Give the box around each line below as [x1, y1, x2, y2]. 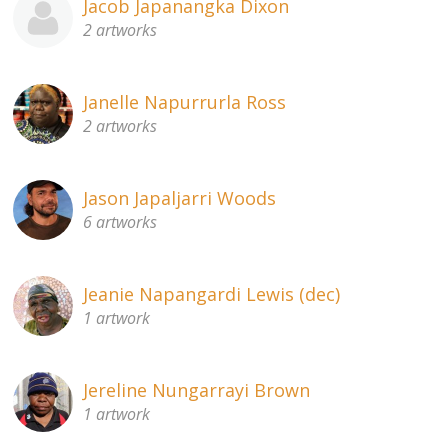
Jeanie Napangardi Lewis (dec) [83, 281, 341, 306]
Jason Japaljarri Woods [83, 185, 277, 210]
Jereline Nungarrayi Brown [83, 377, 311, 402]
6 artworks [83, 210, 158, 233]
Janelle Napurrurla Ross [83, 89, 287, 114]
